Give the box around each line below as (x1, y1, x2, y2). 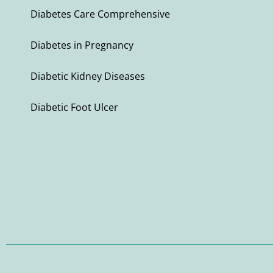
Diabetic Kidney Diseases (30, 69, 145, 83)
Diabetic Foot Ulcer (30, 101, 118, 115)
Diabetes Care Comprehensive (30, 7, 170, 21)
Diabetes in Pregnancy (30, 38, 133, 52)
